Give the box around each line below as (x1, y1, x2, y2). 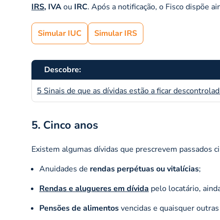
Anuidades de (39, 164, 90, 174)
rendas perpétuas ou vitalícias (90, 164, 199, 174)
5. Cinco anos (31, 118, 98, 133)
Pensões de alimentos (39, 203, 121, 214)
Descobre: (44, 64, 81, 75)
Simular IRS (94, 28, 137, 39)
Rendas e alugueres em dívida (39, 183, 149, 194)
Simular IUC (38, 28, 82, 39)
